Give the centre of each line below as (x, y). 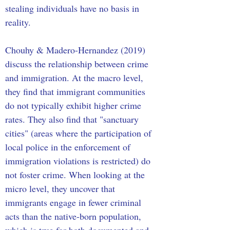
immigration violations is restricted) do (79, 161)
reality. (19, 22)
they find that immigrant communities (76, 91)
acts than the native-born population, (74, 216)
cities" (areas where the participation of (80, 133)
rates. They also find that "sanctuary (73, 119)
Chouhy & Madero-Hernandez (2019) (76, 50)
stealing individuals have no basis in (73, 8)
